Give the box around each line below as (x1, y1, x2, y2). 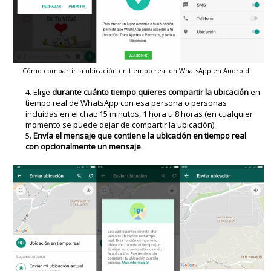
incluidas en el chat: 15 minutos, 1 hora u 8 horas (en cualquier (25, 108, 253, 119)
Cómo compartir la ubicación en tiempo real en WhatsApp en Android (22, 65, 249, 75)
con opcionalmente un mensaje (25, 140, 142, 152)
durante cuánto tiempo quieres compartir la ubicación (52, 86, 249, 97)
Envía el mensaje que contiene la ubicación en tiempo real (33, 129, 247, 141)
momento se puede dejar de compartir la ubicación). (25, 119, 217, 130)
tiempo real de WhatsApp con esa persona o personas (25, 97, 227, 108)
